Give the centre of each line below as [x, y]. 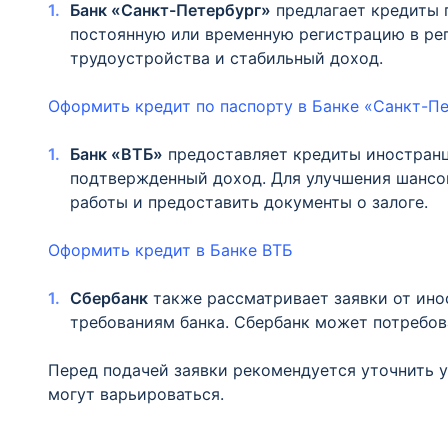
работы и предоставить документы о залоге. [249, 202]
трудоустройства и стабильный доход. [226, 58]
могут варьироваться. [136, 394]
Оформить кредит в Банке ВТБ [170, 250]
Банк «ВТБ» [116, 154]
